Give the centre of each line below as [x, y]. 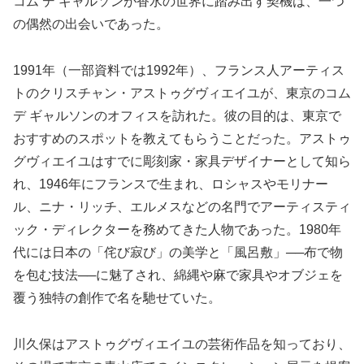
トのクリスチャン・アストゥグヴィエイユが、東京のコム [182, 93]
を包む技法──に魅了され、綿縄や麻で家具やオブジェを [178, 275]
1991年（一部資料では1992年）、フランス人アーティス [179, 70]
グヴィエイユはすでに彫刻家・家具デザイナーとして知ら [182, 161]
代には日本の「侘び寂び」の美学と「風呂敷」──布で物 [178, 252]
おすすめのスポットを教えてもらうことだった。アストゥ [182, 138]
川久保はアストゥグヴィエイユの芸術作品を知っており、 [182, 344]
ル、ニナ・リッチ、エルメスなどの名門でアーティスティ [182, 206]
